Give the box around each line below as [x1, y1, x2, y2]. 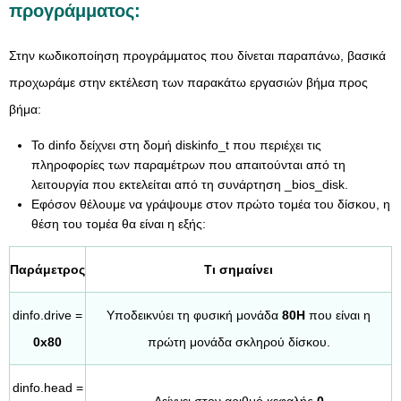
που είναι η [305, 308, 371, 322]
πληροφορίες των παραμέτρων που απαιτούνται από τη [31, 158, 346, 172]
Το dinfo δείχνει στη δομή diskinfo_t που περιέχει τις [31, 138, 321, 152]
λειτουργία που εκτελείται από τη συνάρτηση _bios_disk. [31, 177, 348, 192]
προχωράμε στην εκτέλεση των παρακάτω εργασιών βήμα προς [9, 75, 368, 90]
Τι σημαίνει [204, 262, 273, 277]
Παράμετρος [10, 262, 85, 277]
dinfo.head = [12, 380, 83, 395]
